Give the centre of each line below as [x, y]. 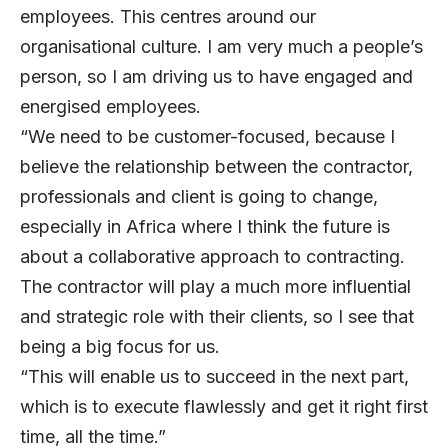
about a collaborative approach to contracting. [212, 257]
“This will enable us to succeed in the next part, [214, 377]
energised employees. [118, 107]
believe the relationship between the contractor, [216, 167]
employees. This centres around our [168, 17]
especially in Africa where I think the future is [205, 227]
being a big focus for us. [127, 347]
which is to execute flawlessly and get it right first [224, 407]
